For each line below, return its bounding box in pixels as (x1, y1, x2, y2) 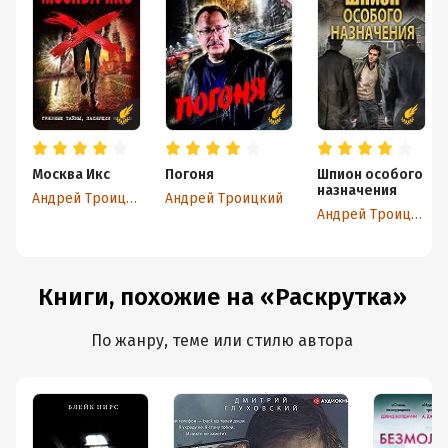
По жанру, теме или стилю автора (91, 331, 353, 350)
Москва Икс (32, 166, 110, 183)
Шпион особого (317, 166, 423, 183)
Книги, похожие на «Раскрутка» (37, 283, 407, 311)
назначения (317, 182, 397, 199)
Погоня (165, 166, 214, 183)
